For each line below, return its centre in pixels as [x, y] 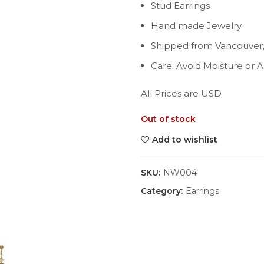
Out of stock [168, 119]
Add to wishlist [185, 140]
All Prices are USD [181, 93]
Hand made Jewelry [196, 26]
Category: [163, 191]
